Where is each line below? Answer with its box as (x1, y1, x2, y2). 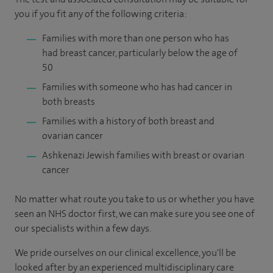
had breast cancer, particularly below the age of (42, 46, 238, 59)
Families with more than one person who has (42, 32, 229, 44)
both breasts (42, 95, 95, 108)
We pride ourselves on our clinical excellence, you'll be (15, 246, 236, 259)
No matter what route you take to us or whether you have (15, 193, 254, 205)
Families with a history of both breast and (42, 115, 214, 127)
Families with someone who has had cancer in (42, 80, 232, 93)
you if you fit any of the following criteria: (15, 7, 186, 20)
